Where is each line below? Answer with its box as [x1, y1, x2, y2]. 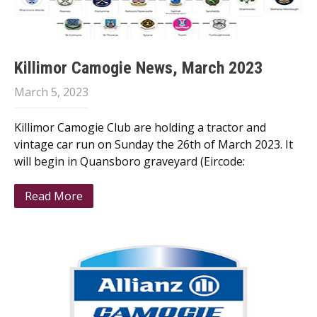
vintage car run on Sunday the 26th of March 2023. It [14, 137, 293, 152]
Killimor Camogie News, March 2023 [14, 58, 263, 78]
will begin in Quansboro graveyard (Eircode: [14, 154, 245, 169]
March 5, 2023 [14, 84, 88, 100]
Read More [25, 188, 83, 204]
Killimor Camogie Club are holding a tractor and [14, 120, 266, 135]
